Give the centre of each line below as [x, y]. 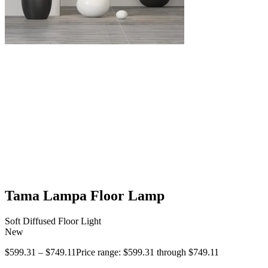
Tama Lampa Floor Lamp [85, 195]
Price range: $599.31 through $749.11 [147, 252]
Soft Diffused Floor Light [53, 221]
